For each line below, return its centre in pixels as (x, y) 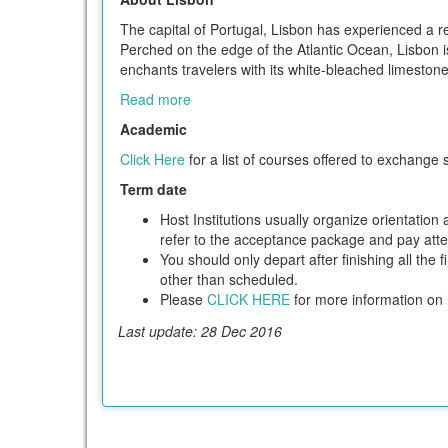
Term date (153, 188)
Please (183, 298)
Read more (155, 98)
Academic (153, 128)
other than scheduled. (229, 278)
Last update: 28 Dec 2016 (200, 330)
